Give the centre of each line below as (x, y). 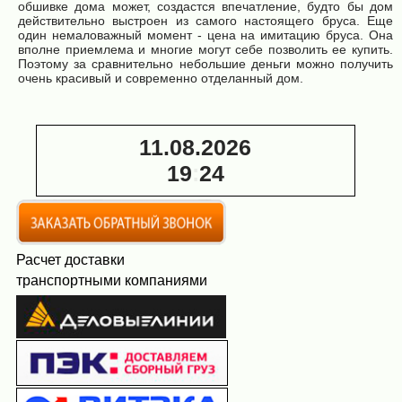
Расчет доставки (72, 259)
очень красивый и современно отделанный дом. (162, 78)
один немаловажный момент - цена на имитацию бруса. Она (205, 35)
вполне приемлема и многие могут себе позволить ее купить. (205, 49)
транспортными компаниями (112, 280)
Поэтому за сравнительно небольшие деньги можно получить (205, 64)
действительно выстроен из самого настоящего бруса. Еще (205, 21)
